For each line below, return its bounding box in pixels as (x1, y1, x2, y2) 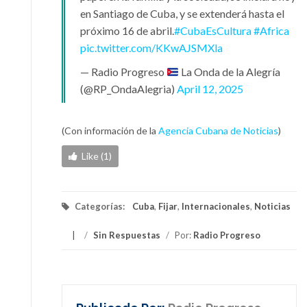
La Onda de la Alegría (179, 65, 281, 79)
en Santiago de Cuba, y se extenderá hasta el (80, 7, 284, 21)
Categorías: (73, 201, 127, 212)
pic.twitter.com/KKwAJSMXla (80, 41, 223, 55)
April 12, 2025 (177, 82, 243, 96)
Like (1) (82, 150, 112, 162)
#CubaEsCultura (174, 24, 251, 38)
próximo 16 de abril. (80, 24, 174, 38)
